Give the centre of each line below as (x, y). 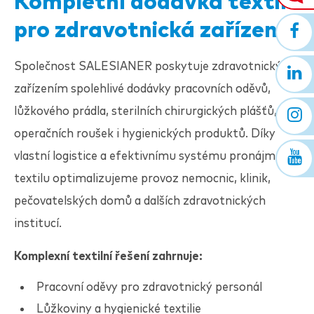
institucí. (38, 224)
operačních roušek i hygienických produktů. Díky (145, 134)
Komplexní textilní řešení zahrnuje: (108, 257)
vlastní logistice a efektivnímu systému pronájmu (148, 156)
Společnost (46, 67)
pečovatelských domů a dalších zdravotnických (140, 201)
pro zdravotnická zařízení (149, 31)
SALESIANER (115, 67)
